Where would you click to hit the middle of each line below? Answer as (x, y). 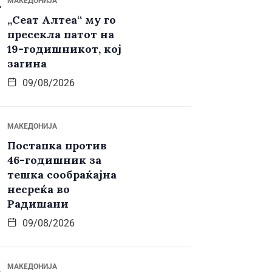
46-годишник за (54, 160)
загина (27, 64)
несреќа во (39, 189)
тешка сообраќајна (62, 175)
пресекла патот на (61, 35)
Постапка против (57, 146)
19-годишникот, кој (64, 49)
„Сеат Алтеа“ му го (62, 20)
